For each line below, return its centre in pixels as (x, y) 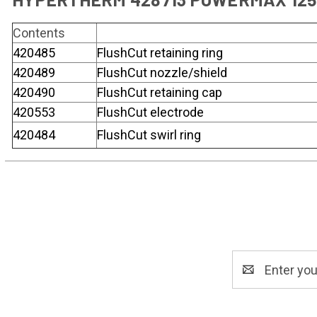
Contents (39, 33)
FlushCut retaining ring (160, 53)
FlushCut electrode (150, 112)
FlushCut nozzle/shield (162, 73)
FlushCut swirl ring (149, 135)
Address (256, 279)
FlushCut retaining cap (160, 92)
